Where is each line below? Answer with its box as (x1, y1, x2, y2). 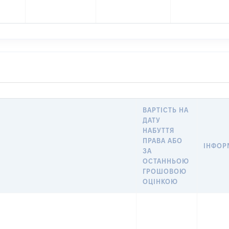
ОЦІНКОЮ (143, 178, 178, 185)
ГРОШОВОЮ (143, 168, 187, 175)
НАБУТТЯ (143, 127, 175, 134)
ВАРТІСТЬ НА (143, 106, 189, 113)
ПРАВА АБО (143, 137, 183, 144)
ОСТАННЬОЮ (143, 157, 190, 165)
